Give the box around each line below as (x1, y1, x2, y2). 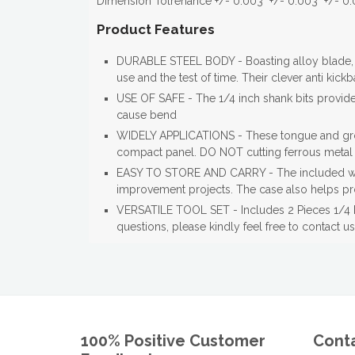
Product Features (97, 21, 215, 37)
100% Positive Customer (81, 331, 265, 350)
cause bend (116, 109, 177, 121)
